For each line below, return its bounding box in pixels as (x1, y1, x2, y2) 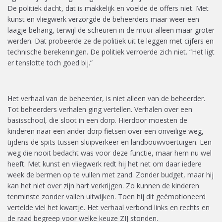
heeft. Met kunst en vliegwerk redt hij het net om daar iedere (7, 159, 202, 168)
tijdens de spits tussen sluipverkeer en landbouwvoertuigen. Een (7, 137, 212, 147)
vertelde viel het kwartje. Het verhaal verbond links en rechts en (7, 203, 210, 212)
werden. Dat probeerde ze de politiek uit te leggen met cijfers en (7, 36, 214, 46)
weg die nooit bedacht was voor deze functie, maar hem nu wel (7, 148, 212, 158)
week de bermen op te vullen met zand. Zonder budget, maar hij (7, 170, 214, 179)
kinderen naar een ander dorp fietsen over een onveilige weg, (7, 126, 204, 136)
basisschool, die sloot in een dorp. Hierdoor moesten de (7, 115, 187, 125)
